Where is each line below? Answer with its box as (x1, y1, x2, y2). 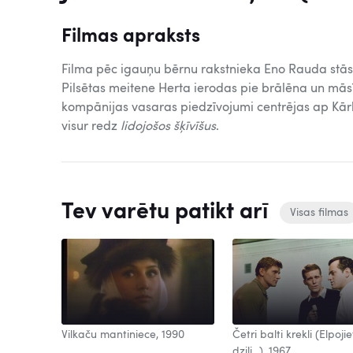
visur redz (61, 120, 121, 133)
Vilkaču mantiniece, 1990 (61, 329, 184, 340)
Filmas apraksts (61, 27, 200, 46)
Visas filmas (290, 207, 348, 219)
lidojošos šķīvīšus (121, 120, 216, 133)
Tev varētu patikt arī (61, 201, 273, 224)
